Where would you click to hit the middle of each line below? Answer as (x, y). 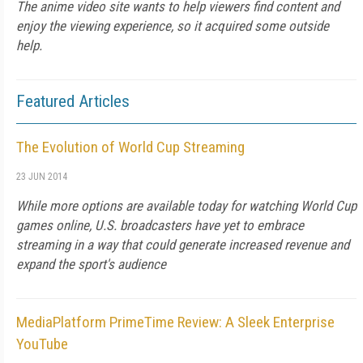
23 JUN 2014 (42, 177)
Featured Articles (73, 101)
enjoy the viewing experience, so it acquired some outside (173, 26)
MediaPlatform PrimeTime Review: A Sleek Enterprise (175, 322)
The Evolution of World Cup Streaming (130, 147)
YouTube (42, 344)
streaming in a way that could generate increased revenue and (183, 245)
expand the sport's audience (91, 264)
